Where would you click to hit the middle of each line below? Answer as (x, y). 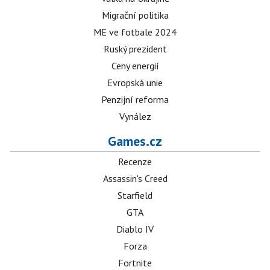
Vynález (135, 116)
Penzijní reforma (135, 99)
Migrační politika (135, 15)
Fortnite (135, 263)
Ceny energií (135, 66)
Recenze (135, 162)
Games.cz (135, 141)
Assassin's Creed (135, 178)
